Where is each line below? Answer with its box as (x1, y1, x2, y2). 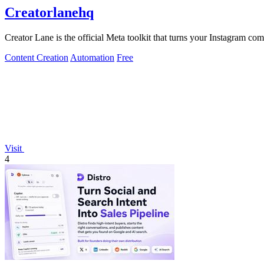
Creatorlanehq (5, 5, 94, 21)
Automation (70, 52, 114, 63)
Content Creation (5, 52, 68, 63)
